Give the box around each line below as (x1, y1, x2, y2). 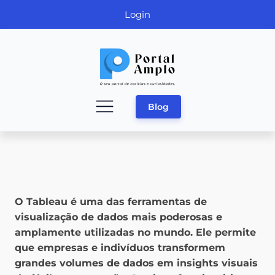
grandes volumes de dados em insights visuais (15, 257, 258, 269)
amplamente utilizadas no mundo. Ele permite (15, 227, 256, 239)
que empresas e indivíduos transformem (15, 242, 225, 254)
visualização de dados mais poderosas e (15, 211, 222, 223)
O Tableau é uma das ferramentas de (15, 196, 207, 208)
